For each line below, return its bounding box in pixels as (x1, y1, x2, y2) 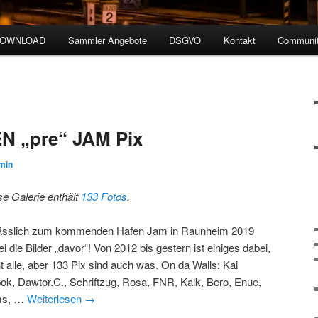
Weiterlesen (27, 290, 85, 306)
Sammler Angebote (67, 33, 147, 48)
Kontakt (223, 33, 256, 48)
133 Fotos (81, 188, 128, 204)
